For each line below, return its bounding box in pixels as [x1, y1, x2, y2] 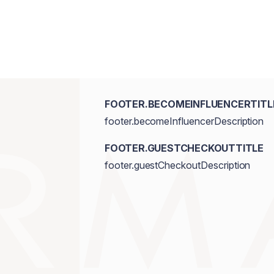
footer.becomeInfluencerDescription [104, 115, 264, 127]
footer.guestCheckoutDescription [104, 159, 251, 171]
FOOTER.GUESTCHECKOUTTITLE [104, 142, 264, 154]
